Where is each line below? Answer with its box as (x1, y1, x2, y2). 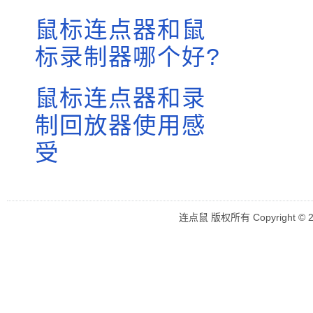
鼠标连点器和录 (35, 85, 206, 111)
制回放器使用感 (35, 112, 206, 138)
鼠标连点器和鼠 (35, 17, 206, 43)
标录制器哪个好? (35, 44, 220, 70)
